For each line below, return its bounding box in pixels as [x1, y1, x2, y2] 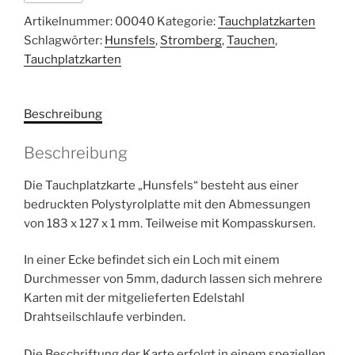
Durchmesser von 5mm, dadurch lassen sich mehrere [24, 272, 323, 286]
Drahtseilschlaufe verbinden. [24, 310, 185, 324]
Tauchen [227, 33, 275, 48]
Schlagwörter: [24, 33, 105, 48]
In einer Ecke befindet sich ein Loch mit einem [24, 253, 280, 267]
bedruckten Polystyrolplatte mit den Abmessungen [24, 197, 311, 212]
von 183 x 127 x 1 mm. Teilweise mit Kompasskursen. [24, 216, 315, 231]
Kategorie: [157, 14, 218, 29]
